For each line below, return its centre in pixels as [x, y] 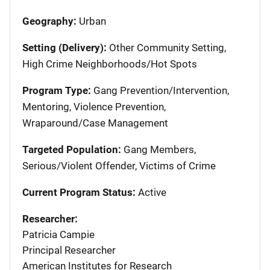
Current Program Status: [79, 192]
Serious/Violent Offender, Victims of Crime [119, 165]
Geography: [49, 21]
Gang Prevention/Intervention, [160, 90]
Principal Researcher [69, 250]
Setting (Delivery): [64, 47]
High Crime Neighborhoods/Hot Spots [110, 64]
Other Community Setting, [166, 47]
